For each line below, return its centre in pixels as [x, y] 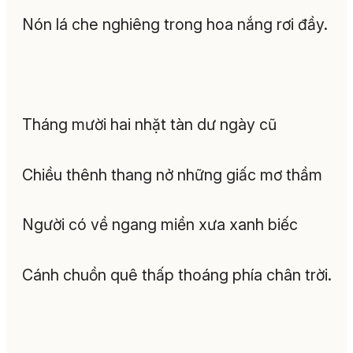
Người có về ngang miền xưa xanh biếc [160, 225]
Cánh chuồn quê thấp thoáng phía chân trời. [177, 275]
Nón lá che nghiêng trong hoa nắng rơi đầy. [175, 24]
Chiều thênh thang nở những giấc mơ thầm [172, 175]
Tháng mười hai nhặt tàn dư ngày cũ [149, 125]
